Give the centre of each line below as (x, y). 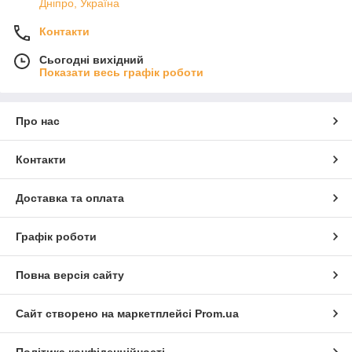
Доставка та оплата (70, 198)
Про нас (38, 121)
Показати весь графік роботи (121, 72)
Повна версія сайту (70, 275)
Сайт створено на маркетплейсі (105, 313)
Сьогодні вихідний (92, 59)
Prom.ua (217, 313)
